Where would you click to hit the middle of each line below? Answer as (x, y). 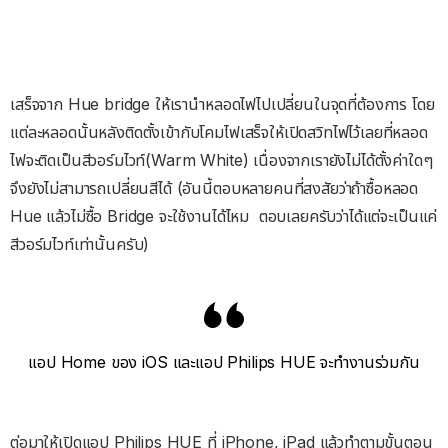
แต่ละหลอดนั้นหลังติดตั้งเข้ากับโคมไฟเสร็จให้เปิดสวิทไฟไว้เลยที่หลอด (219, 132)
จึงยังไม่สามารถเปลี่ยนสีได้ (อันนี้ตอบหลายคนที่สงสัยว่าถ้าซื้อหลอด (214, 188)
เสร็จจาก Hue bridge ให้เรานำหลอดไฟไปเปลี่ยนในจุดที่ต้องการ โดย (222, 104)
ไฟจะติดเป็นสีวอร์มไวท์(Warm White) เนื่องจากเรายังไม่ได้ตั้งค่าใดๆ (221, 160)
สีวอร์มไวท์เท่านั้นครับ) (80, 244)
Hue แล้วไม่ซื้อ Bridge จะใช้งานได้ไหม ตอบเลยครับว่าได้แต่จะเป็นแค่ (224, 216)
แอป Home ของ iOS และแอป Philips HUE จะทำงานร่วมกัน (224, 362)
